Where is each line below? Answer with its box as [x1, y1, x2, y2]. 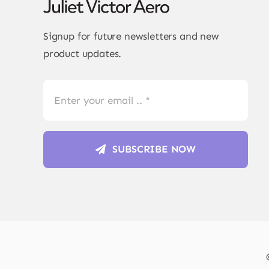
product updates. [43, 47, 122, 60]
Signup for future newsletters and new [43, 30, 219, 43]
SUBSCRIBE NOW [112, 143, 196, 156]
